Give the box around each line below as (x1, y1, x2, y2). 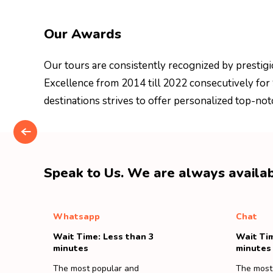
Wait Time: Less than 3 (53, 231, 154, 243)
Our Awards (44, 25, 121, 43)
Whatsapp (53, 211, 100, 222)
